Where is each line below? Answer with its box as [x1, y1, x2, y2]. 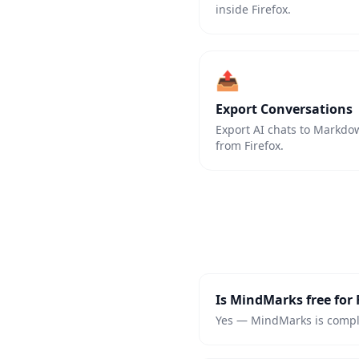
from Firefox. [216, 138, 284, 153]
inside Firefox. [216, 2, 291, 17]
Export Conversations [216, 100, 353, 118]
